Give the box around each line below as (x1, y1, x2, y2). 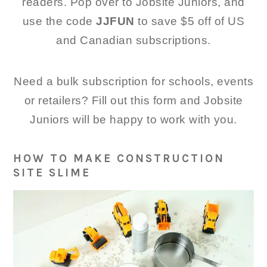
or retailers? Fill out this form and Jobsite (24, 94, 243, 107)
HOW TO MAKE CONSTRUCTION (13, 152, 225, 166)
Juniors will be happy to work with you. (30, 113, 237, 126)
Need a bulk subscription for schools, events (14, 75, 253, 88)
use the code (22, 15, 97, 28)
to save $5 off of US (138, 15, 245, 28)
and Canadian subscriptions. (56, 34, 211, 47)
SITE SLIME (13, 166, 91, 180)
